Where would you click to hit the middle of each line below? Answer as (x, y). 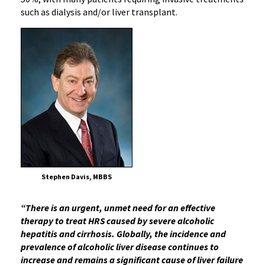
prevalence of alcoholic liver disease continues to (120, 247)
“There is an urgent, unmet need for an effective (118, 208)
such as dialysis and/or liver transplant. (99, 12)
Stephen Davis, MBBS (77, 177)
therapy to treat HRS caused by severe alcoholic (117, 221)
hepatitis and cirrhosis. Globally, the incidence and (123, 234)
